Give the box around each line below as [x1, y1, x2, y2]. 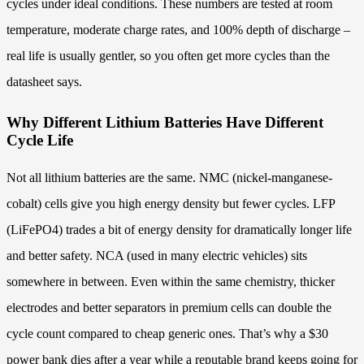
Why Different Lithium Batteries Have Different [6, 114, 323, 132]
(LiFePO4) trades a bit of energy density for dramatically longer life [6, 223, 352, 237]
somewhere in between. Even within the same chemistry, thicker [6, 275, 335, 289]
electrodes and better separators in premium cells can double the [6, 301, 331, 315]
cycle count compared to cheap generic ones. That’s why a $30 [6, 327, 328, 341]
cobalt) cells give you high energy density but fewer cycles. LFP [6, 197, 335, 211]
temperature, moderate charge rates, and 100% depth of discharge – [6, 22, 350, 37]
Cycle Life [6, 132, 73, 149]
